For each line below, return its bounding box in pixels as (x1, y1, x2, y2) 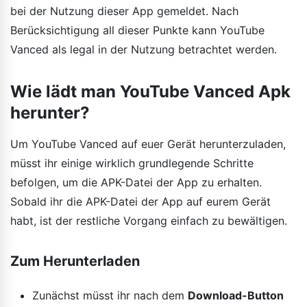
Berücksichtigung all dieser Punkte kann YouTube (10, 23, 265, 37)
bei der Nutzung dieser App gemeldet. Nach (10, 3, 238, 18)
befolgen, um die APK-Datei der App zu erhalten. (10, 175, 262, 189)
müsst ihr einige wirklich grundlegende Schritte (10, 156, 254, 170)
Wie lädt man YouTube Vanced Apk (10, 81, 291, 101)
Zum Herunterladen (10, 252, 140, 269)
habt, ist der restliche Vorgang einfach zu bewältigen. (10, 213, 287, 228)
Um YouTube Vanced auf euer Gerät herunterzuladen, (10, 136, 286, 151)
